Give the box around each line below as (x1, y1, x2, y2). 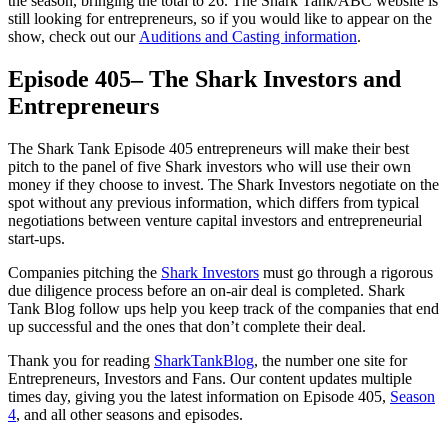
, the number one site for (254, 351, 407, 369)
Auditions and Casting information (139, 27, 357, 45)
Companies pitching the (8, 263, 161, 281)
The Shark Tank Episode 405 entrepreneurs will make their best (8, 139, 409, 157)
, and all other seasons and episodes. (16, 405, 243, 423)
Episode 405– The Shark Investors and (8, 65, 401, 92)
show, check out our (8, 27, 139, 45)
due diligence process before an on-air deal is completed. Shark (8, 281, 405, 299)
